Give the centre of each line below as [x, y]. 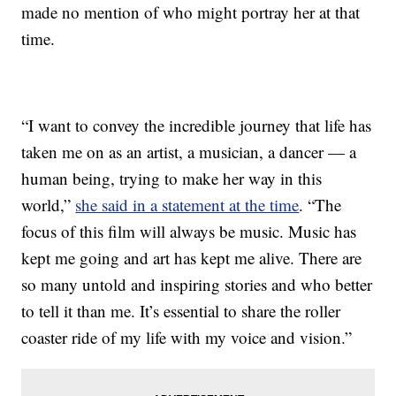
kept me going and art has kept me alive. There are [192, 258]
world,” [49, 205]
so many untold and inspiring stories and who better [197, 285]
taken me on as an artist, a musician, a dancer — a [189, 152]
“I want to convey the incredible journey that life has [197, 126]
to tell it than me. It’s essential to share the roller [181, 311]
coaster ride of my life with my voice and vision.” [187, 338]
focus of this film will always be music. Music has [189, 232]
